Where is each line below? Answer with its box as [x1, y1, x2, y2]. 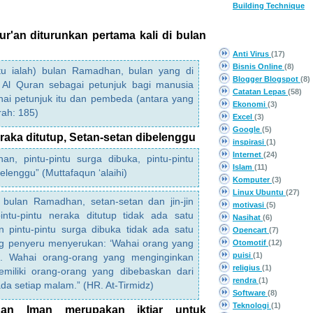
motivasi [233, 201, 266, 209]
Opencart [233, 226, 269, 234]
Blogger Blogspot [233, 75, 300, 83]
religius [233, 263, 262, 272]
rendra [233, 276, 259, 284]
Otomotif [233, 238, 268, 247]
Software [233, 289, 268, 297]
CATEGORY [224, 27, 268, 35]
